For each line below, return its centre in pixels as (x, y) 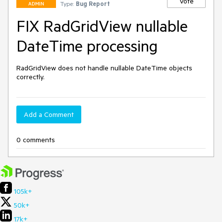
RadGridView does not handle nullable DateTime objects (104, 68)
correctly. (30, 77)
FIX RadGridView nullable (102, 26)
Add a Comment (49, 114)
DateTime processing (87, 46)
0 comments (36, 140)
